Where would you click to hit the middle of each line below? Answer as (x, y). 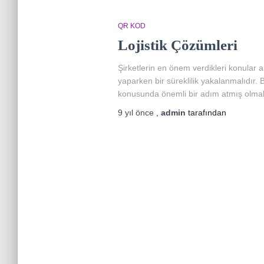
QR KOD (131, 26)
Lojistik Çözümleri (177, 45)
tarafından (206, 113)
